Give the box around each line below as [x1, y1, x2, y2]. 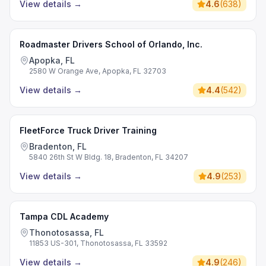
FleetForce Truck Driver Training [20, 125, 157, 135]
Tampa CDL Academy [20, 211, 109, 221]
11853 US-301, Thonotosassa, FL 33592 [29, 239, 167, 248]
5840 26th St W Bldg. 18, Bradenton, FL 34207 [29, 153, 188, 161]
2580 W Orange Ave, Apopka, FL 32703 [29, 66, 166, 75]
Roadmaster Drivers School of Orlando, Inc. [20, 39, 202, 49]
